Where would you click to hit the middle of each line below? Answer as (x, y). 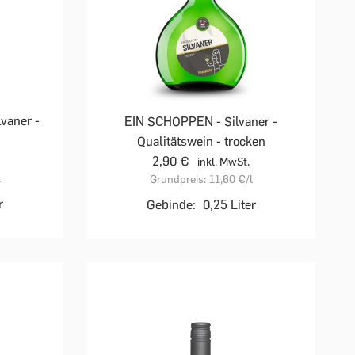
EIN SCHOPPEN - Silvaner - (201, 121)
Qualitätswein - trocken (201, 141)
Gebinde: (171, 204)
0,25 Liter (229, 204)
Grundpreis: (177, 179)
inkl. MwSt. (224, 162)
